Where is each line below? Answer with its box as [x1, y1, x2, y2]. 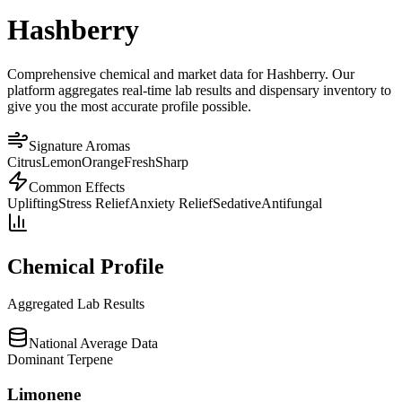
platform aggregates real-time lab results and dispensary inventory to [7, 82, 391, 98]
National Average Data [29, 336, 158, 352]
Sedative [213, 195, 261, 211]
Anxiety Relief [129, 195, 213, 211]
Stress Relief [58, 195, 129, 211]
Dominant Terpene [7, 352, 113, 368]
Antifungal [261, 195, 322, 211]
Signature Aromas [29, 137, 130, 153]
